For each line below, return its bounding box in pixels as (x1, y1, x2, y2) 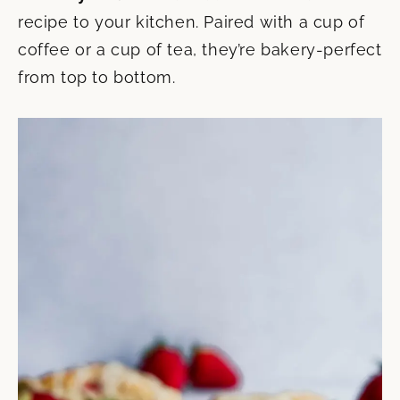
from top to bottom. (18, 68, 176, 87)
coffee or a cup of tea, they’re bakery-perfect (18, 40, 382, 59)
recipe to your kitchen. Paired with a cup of (18, 12, 365, 31)
